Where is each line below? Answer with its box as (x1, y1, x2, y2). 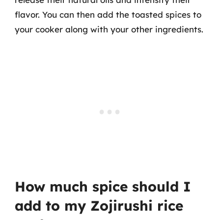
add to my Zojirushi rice (15, 197, 183, 214)
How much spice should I (15, 178, 191, 195)
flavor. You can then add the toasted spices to (15, 9, 201, 20)
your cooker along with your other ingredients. (15, 24, 203, 34)
